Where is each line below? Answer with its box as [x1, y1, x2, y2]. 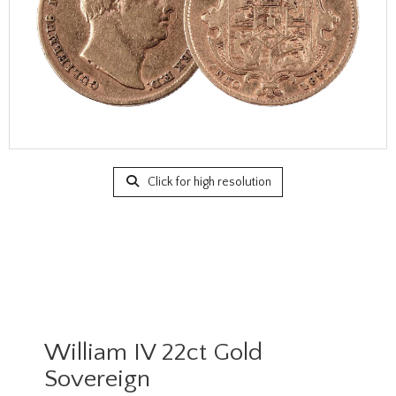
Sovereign [44, 365, 150, 392]
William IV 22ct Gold [44, 339, 263, 366]
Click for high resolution [144, 175, 271, 189]
